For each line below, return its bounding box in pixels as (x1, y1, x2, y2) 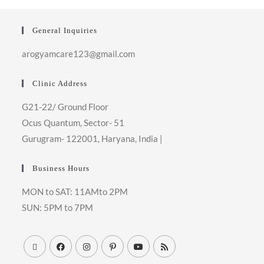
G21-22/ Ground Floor (22, 101, 109, 113)
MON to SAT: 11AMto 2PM (22, 186, 128, 197)
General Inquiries (32, 26, 98, 35)
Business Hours (32, 164, 90, 173)
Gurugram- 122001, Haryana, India (22, 133, 160, 144)
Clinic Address (32, 79, 88, 88)
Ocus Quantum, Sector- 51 (22, 117, 125, 128)
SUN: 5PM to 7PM (22, 202, 94, 213)
